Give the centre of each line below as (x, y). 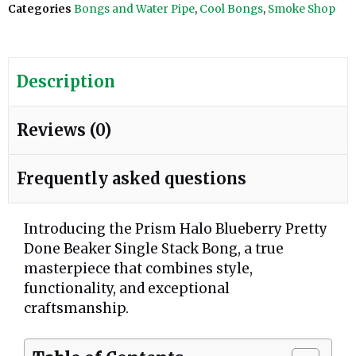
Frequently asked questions (132, 178)
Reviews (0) (64, 130)
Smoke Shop (302, 9)
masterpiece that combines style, (138, 268)
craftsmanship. (76, 308)
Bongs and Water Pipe (134, 9)
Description (66, 81)
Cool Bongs (231, 9)
